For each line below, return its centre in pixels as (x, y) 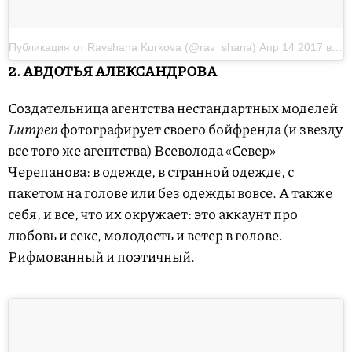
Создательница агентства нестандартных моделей (173, 107)
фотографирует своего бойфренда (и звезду (200, 128)
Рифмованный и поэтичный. (101, 256)
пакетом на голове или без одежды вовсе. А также (170, 192)
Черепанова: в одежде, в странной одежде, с (151, 171)
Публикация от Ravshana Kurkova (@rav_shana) (134, 47)
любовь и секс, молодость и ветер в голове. (145, 235)
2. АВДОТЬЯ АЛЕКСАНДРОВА (112, 70)
